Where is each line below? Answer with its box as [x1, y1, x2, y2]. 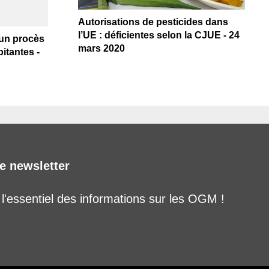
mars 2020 [77, 43, 125, 53]
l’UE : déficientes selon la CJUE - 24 [77, 29, 240, 40]
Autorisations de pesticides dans [77, 16, 228, 27]
